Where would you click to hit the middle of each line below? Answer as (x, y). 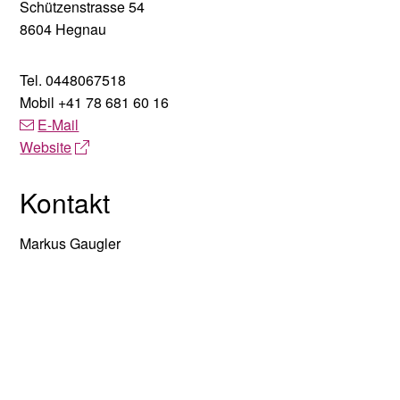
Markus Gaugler (71, 244)
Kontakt (65, 203)
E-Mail (58, 125)
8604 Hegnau (63, 29)
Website (46, 147)
